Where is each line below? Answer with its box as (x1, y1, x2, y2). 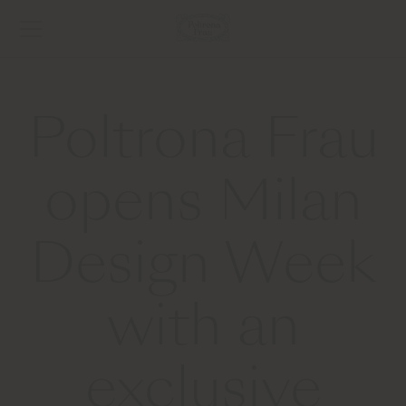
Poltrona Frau (27, 116, 379, 170)
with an (106, 304, 300, 358)
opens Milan (43, 179, 362, 233)
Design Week (30, 241, 376, 295)
